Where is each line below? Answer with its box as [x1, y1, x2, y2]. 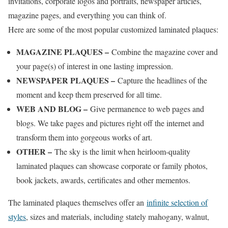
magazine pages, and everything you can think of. [8, 10, 166, 20]
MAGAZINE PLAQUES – [16, 46, 111, 58]
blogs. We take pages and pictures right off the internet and [16, 118, 204, 128]
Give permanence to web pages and [90, 103, 204, 114]
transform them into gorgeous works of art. [16, 132, 152, 142]
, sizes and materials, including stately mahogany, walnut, [26, 211, 209, 222]
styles [8, 211, 26, 222]
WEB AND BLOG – [16, 103, 90, 115]
